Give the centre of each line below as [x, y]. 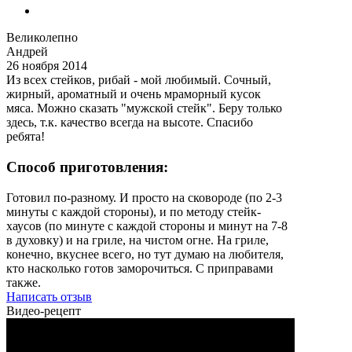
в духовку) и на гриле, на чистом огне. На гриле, [137, 240]
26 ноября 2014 [47, 66]
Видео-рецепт [44, 310]
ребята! [26, 137]
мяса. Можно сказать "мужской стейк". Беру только [144, 108]
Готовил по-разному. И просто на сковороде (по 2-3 [144, 197]
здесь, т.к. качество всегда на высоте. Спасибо [130, 123]
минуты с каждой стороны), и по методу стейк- [134, 211]
